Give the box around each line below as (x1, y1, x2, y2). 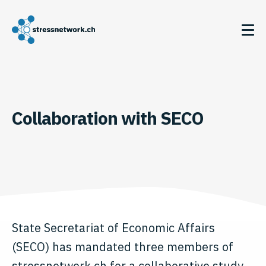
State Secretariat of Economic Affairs (12, 220, 215, 236)
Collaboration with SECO (12, 106, 204, 129)
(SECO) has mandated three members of (12, 239, 233, 255)
